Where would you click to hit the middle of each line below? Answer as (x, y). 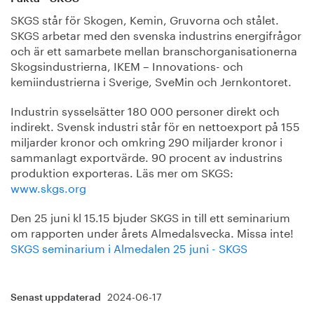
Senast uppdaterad (57, 298)
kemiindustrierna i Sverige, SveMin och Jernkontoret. (151, 80)
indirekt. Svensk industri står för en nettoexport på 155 (155, 125)
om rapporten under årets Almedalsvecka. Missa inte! (152, 231)
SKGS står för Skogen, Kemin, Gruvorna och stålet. (145, 18)
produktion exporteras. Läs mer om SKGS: (122, 171)
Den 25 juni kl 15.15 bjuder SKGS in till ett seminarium (150, 216)
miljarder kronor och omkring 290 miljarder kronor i (146, 140)
